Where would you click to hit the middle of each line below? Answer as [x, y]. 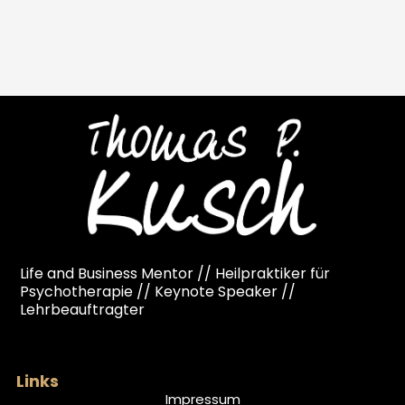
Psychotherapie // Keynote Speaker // [158, 292]
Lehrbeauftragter [83, 310]
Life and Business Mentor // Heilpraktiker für [175, 274]
